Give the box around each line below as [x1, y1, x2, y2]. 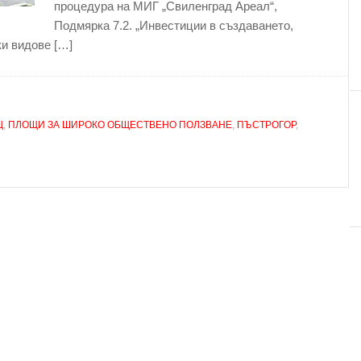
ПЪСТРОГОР [237, 119, 296, 131]
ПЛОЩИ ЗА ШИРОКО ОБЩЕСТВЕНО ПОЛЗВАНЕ [8, 119, 232, 131]
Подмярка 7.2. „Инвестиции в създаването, [54, 19, 293, 32]
